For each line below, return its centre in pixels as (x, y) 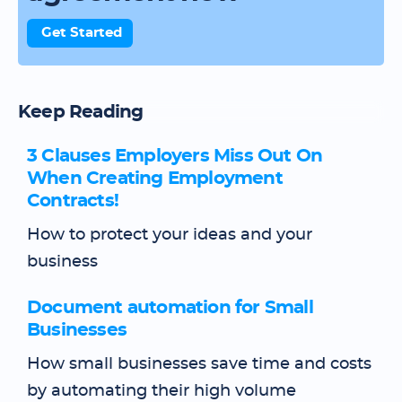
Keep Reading (81, 112)
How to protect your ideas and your (170, 235)
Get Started (82, 33)
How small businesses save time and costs (199, 364)
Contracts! (73, 201)
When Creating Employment (155, 179)
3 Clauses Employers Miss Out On (175, 156)
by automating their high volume (162, 391)
